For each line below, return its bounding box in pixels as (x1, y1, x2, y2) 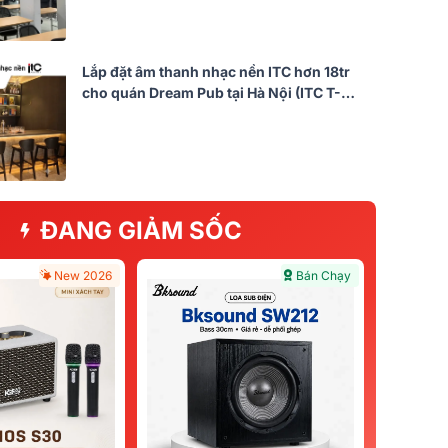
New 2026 (54, 267, 112, 283)
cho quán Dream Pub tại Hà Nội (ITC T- (82, 83, 341, 101)
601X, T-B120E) (82, 104, 186, 122)
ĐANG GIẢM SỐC (40, 215, 242, 245)
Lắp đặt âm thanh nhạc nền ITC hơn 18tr (82, 62, 350, 80)
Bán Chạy (296, 267, 351, 283)
